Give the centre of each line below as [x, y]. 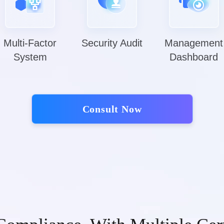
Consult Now [112, 109]
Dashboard [194, 57]
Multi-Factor [30, 43]
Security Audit [112, 43]
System [30, 57]
